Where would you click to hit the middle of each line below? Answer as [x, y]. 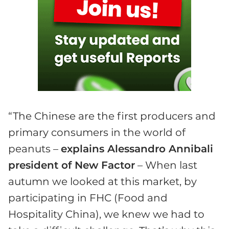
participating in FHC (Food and [88, 198]
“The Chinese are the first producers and [112, 116]
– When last [166, 165]
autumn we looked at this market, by [102, 181]
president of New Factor [72, 165]
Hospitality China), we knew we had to [106, 214]
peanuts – [35, 148]
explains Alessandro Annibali [137, 148]
